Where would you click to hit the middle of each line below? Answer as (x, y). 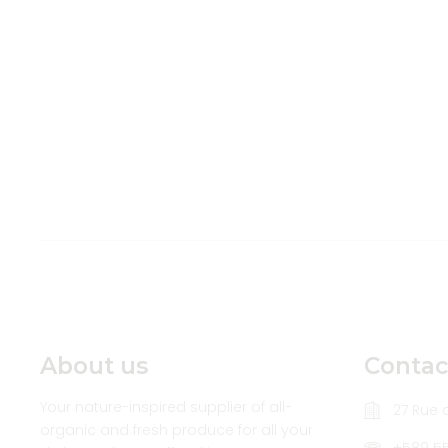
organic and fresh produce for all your (176, 429)
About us (94, 365)
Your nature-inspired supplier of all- (166, 406)
